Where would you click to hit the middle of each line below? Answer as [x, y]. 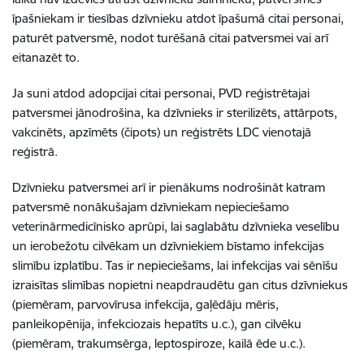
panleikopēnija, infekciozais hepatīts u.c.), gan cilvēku [157, 324]
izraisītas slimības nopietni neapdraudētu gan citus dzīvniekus [180, 285]
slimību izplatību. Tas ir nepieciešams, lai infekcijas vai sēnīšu [175, 265]
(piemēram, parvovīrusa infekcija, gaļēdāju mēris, [145, 304]
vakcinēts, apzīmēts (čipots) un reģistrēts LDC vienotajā [162, 132]
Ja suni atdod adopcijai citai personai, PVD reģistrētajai [161, 93]
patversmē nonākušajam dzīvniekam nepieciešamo [151, 207]
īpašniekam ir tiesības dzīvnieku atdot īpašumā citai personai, [178, 18]
